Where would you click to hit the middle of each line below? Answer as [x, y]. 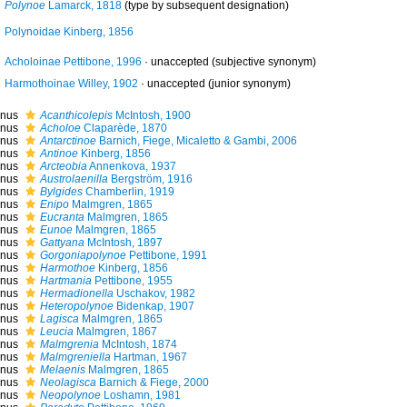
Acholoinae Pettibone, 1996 [73, 62]
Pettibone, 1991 [166, 255]
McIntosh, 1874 [138, 344]
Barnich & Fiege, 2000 [152, 382]
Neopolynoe [70, 395]
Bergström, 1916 [150, 179]
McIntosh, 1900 [151, 115]
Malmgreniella [75, 357]
